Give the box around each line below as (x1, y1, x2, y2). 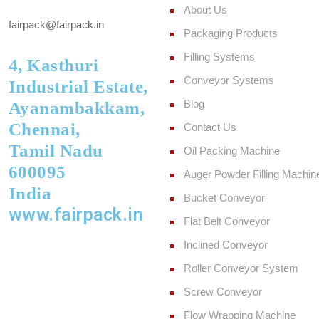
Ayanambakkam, (8, 98, 145, 118)
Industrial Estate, (8, 77, 148, 97)
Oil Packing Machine (184, 145, 280, 157)
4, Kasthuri (8, 56, 98, 75)
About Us (184, 4, 227, 16)
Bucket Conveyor (184, 192, 265, 204)
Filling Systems (184, 51, 255, 63)
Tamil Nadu (8, 141, 103, 161)
